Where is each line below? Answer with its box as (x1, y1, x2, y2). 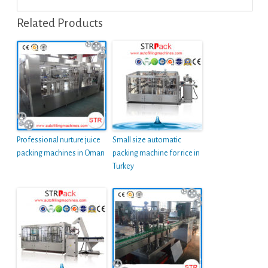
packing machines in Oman (17, 149, 105, 158)
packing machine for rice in (112, 149, 200, 158)
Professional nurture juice (17, 136, 100, 145)
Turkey (112, 162, 134, 171)
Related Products (17, 17, 103, 30)
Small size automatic (112, 136, 181, 145)
